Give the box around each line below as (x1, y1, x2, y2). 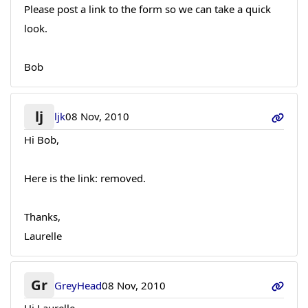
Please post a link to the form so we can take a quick (23, 2, 271, 16)
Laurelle (23, 228, 62, 243)
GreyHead (54, 278, 102, 292)
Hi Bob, (23, 132, 59, 146)
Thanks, (23, 209, 60, 223)
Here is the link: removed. (23, 170, 146, 185)
